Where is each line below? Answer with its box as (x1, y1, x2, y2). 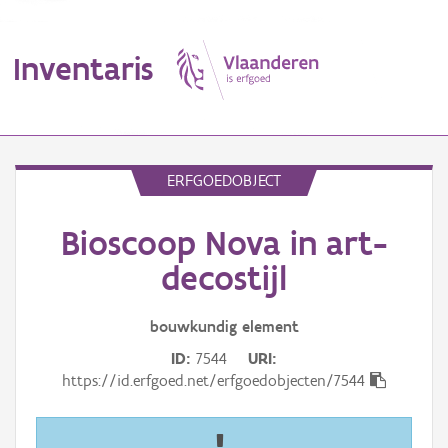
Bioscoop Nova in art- (60, 222, 388, 265)
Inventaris (13, 48, 153, 88)
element (241, 317, 299, 337)
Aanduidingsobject (15, 279, 129, 297)
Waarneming (15, 322, 90, 340)
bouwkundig (149, 317, 237, 337)
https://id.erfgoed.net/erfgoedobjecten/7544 (62, 371, 365, 391)
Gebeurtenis (15, 408, 89, 426)
